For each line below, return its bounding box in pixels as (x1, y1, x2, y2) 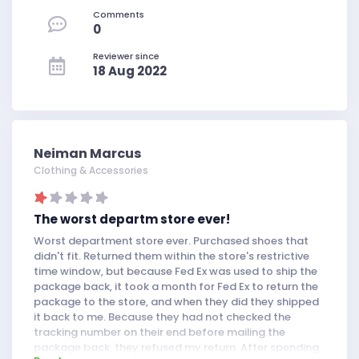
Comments (93, 8, 144, 21)
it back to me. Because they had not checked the (34, 309, 291, 325)
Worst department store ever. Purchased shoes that (34, 233, 309, 248)
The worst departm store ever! (34, 211, 230, 228)
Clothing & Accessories (34, 163, 148, 177)
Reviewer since (93, 50, 159, 63)
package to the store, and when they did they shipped (34, 294, 319, 309)
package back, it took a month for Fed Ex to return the (34, 279, 318, 294)
